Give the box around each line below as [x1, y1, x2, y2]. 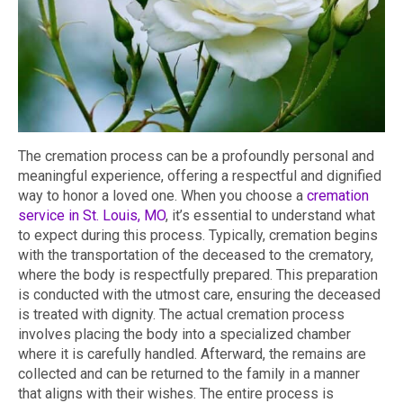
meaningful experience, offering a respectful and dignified [18, 167, 381, 185]
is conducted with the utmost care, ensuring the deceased [18, 286, 381, 304]
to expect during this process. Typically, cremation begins [18, 227, 378, 245]
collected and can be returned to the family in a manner [18, 365, 360, 383]
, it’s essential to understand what [166, 207, 375, 225]
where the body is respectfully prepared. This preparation [18, 266, 378, 284]
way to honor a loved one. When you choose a [18, 187, 307, 205]
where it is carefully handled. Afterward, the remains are [18, 345, 366, 363]
